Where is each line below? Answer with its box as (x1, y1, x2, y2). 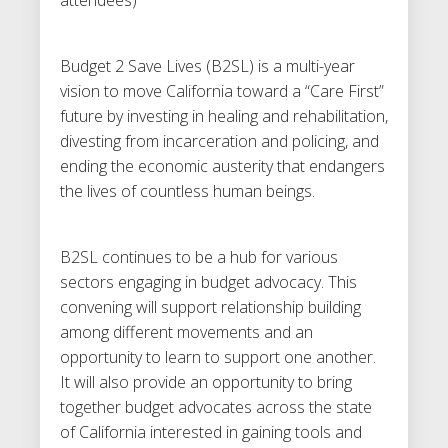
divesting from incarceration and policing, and (60, 129, 379, 152)
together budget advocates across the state (60, 395, 372, 418)
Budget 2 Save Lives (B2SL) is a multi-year (60, 54, 355, 77)
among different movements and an (60, 320, 313, 343)
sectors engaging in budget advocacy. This (60, 270, 357, 293)
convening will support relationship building (60, 295, 361, 318)
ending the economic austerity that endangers (60, 154, 385, 177)
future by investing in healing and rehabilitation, (60, 104, 388, 127)
